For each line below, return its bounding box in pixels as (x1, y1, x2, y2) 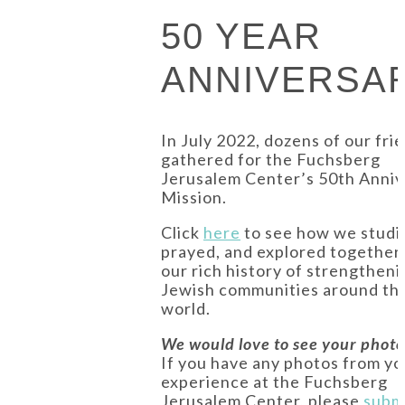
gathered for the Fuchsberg (161, 148, 381, 169)
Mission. (161, 186, 227, 207)
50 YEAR (161, 15, 322, 56)
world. (161, 297, 211, 318)
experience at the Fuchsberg (161, 371, 388, 391)
